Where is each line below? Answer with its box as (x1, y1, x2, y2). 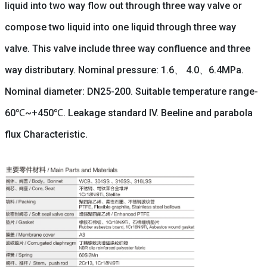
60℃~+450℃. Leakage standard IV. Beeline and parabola (4, 107, 253, 119)
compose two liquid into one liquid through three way (4, 21, 236, 33)
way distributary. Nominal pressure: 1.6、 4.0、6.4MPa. (4, 64, 244, 76)
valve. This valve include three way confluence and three (4, 43, 250, 55)
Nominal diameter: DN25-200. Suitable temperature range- (4, 86, 258, 98)
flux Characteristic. (4, 129, 88, 141)
